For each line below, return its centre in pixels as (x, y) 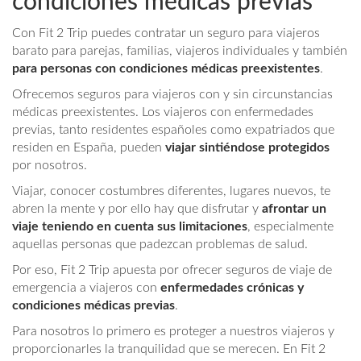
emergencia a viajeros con (86, 288)
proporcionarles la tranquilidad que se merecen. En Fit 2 (169, 349)
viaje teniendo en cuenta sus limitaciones (130, 227)
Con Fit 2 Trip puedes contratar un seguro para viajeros (166, 33)
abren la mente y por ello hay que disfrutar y (137, 209)
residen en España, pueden (89, 148)
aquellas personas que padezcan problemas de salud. (160, 245)
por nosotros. (50, 166)
